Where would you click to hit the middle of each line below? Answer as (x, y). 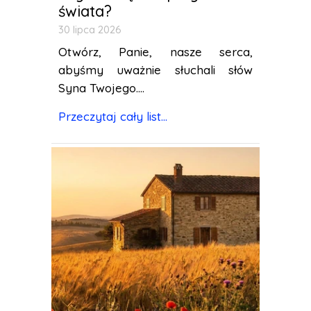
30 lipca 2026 (90, 30)
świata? (85, 11)
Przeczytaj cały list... (113, 116)
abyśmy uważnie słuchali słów (155, 70)
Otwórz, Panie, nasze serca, (155, 52)
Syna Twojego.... (101, 88)
